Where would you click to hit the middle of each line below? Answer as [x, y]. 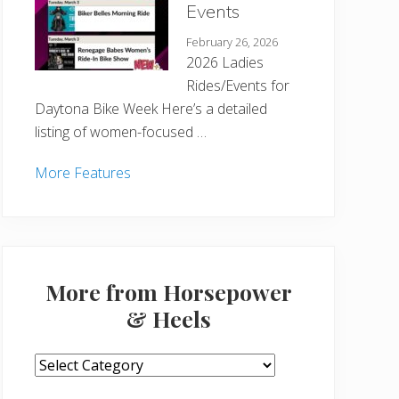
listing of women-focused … [121, 132]
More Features [83, 173]
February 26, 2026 [232, 42]
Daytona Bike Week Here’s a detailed [151, 109]
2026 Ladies [225, 62]
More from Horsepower [168, 292]
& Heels [168, 318]
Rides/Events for [238, 85]
